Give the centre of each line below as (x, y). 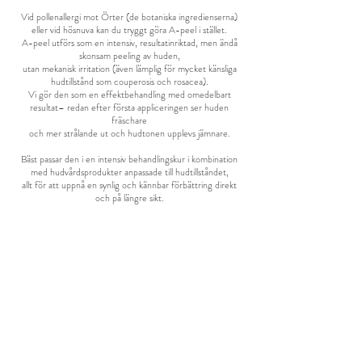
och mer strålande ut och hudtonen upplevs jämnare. (129, 133)
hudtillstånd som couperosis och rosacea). (129, 82)
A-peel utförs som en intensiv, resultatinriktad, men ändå (129, 43)
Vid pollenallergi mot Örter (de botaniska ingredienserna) (129, 17)
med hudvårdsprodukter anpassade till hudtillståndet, (129, 172)
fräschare (129, 120)
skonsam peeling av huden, (129, 56)
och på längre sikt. (129, 198)
